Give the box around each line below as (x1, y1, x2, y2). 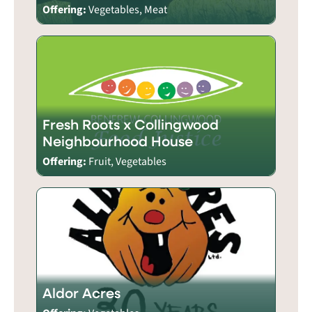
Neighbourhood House (42, 131, 193, 150)
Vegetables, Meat (88, 1, 167, 17)
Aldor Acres (42, 283, 120, 302)
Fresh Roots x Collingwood (42, 114, 219, 134)
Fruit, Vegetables (88, 153, 166, 169)
